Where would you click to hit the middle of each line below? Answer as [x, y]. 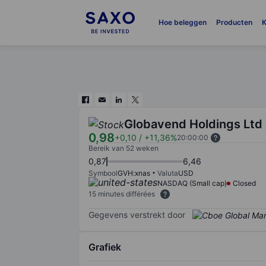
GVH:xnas [134, 173]
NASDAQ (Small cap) [192, 183]
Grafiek [105, 247]
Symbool [103, 173]
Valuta [168, 173]
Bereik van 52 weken [123, 148]
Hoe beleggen [182, 22]
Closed [244, 183]
